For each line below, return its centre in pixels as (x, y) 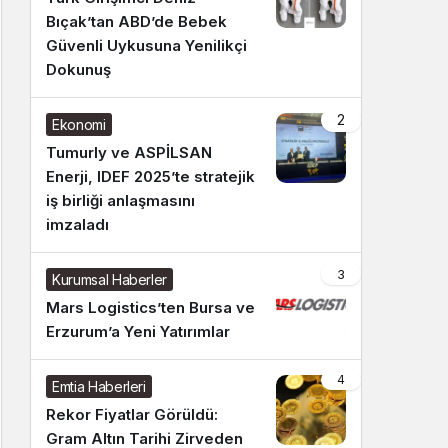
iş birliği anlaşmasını (120, 200)
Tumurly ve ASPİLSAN (129, 152)
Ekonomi (79, 124)
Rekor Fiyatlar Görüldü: (132, 414)
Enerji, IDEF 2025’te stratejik (150, 176)
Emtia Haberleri (99, 386)
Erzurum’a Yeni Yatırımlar (138, 331)
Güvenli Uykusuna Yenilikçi (146, 45)
